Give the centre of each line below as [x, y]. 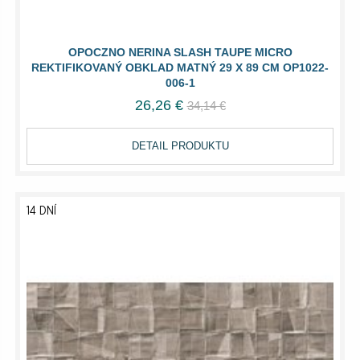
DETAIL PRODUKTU [180, 146]
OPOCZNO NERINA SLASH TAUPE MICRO [180, 53]
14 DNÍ [41, 212]
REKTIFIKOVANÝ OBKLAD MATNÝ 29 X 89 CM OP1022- [180, 68]
